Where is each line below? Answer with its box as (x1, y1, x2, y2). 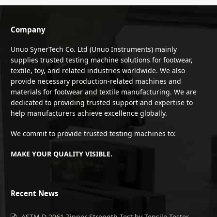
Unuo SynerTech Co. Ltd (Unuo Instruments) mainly (11, 45, 177, 54)
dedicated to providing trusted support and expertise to (11, 98, 193, 108)
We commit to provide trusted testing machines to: (11, 129, 176, 139)
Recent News (11, 188, 59, 199)
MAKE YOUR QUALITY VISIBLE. (11, 149, 113, 159)
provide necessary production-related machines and (11, 77, 182, 86)
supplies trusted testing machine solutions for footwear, (11, 55, 193, 65)
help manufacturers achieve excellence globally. (11, 108, 168, 118)
